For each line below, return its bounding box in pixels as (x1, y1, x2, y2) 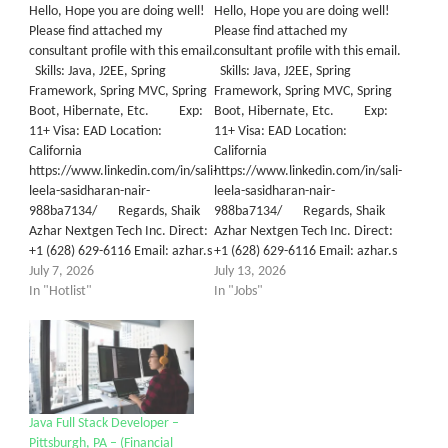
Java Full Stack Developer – (29, 416, 179, 432)
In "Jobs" (214, 284, 263, 299)
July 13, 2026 (214, 264, 286, 279)
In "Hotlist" (29, 284, 92, 299)
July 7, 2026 (29, 264, 94, 279)
